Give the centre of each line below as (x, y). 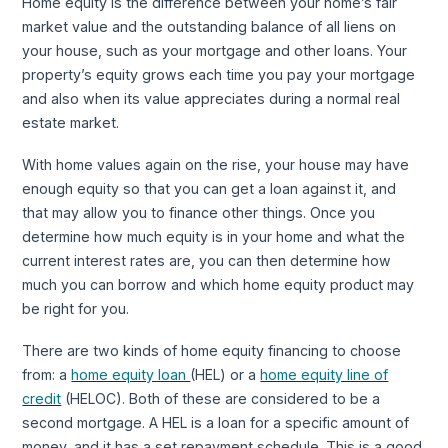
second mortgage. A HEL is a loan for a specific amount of (216, 422)
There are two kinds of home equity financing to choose (212, 350)
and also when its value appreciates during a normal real (211, 99)
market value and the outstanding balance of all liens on (209, 27)
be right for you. (76, 308)
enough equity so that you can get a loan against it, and (209, 188)
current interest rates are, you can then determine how (207, 260)
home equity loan (131, 374)
